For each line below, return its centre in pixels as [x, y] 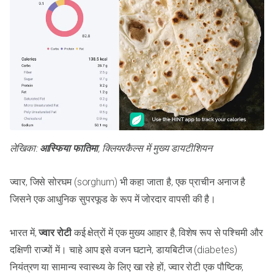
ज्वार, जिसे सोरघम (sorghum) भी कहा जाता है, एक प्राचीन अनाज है [128, 182]
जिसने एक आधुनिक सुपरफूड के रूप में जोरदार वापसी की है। [113, 199]
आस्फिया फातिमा [68, 149]
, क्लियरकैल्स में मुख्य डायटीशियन [155, 149]
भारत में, [24, 233]
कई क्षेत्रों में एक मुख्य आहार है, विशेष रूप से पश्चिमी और [167, 233]
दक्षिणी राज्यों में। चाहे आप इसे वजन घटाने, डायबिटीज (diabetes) [124, 250]
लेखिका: [25, 149]
